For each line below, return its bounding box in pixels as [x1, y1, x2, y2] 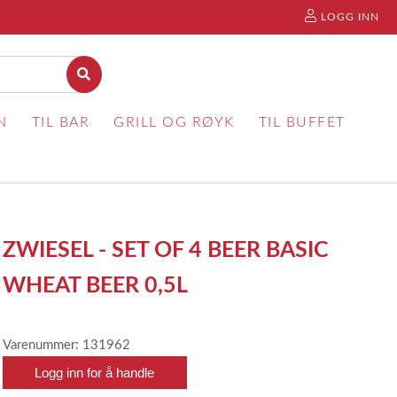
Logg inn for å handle [35, 365, 155, 380]
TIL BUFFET [258, 115, 346, 129]
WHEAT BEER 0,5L [3, 275, 189, 297]
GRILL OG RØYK [113, 115, 235, 129]
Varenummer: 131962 [3, 339, 131, 352]
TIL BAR [31, 115, 90, 129]
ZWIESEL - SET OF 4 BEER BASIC [3, 239, 330, 261]
